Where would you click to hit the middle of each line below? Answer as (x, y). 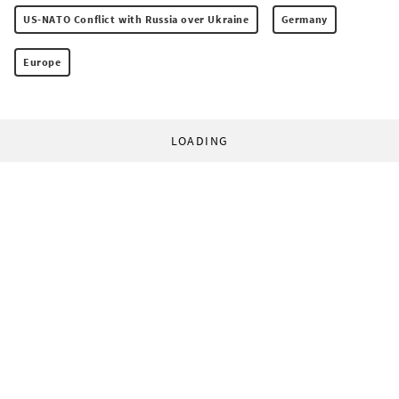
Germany (304, 20)
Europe (42, 62)
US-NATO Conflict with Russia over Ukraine (136, 20)
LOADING (199, 141)
